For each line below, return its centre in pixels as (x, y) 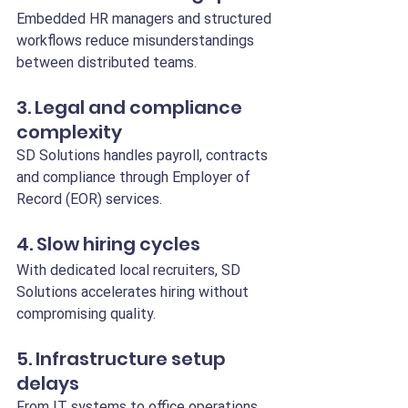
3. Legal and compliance (131, 107)
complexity (69, 132)
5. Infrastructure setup (123, 359)
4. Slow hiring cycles (108, 244)
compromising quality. (86, 314)
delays (48, 383)
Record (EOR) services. (89, 199)
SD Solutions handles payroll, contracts (144, 155)
